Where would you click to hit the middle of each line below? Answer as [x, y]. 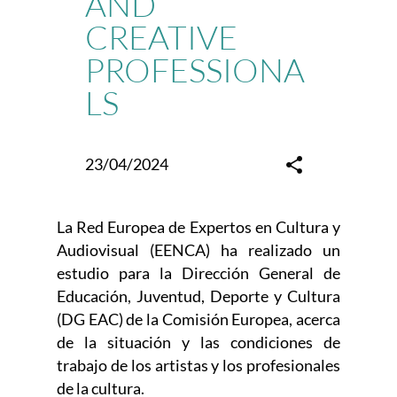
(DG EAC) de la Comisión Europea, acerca [198, 319]
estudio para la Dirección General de [198, 273]
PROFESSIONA [195, 70]
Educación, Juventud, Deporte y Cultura [198, 296]
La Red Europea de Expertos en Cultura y [198, 227]
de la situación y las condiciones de [198, 342]
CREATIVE [161, 37]
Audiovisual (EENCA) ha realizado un [198, 250]
